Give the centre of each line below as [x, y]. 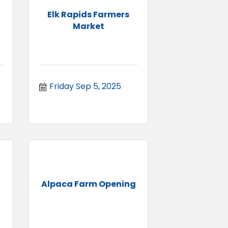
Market [88, 26]
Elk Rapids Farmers [88, 14]
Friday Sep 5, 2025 [85, 86]
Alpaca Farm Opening [88, 184]
